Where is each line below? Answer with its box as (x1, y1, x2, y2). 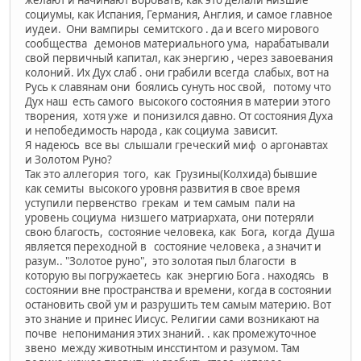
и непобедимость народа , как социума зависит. (25, 122, 278, 138)
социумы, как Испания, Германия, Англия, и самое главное (25, 6, 335, 22)
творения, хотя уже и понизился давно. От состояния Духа (25, 108, 333, 123)
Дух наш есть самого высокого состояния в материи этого (25, 93, 330, 109)
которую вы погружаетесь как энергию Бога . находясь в (25, 268, 329, 283)
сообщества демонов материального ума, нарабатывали (25, 35, 330, 51)
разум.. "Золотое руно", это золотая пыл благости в (25, 253, 297, 268)
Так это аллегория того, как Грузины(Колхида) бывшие (25, 166, 317, 181)
